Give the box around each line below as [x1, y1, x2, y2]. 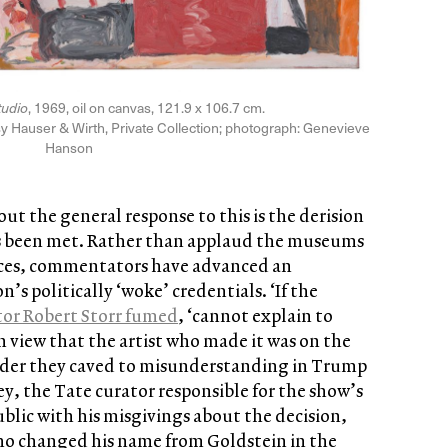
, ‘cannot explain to [178, 302, 333, 328]
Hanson [45, 136, 93, 158]
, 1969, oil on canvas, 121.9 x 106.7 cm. [28, 96, 265, 118]
